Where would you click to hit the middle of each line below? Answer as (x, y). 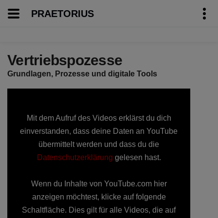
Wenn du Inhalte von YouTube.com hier (99, 184)
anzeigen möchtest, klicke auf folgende (99, 197)
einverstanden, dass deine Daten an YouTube (99, 131)
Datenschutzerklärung (75, 157)
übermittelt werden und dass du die (99, 144)
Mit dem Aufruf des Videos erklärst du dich (99, 118)
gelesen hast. (137, 157)
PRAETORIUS (63, 14)
